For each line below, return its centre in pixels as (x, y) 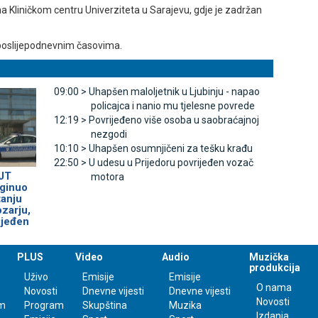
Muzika (186, 305)
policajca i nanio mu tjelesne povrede (172, 106)
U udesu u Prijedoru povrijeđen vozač (171, 163)
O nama (274, 287)
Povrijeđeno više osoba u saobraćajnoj (174, 120)
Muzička (269, 257)
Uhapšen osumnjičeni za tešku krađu (170, 149)
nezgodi (109, 135)
